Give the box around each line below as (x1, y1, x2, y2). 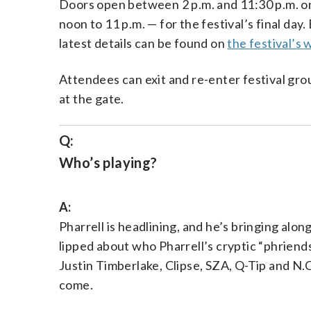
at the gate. (59, 91, 124, 106)
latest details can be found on (59, 35, 228, 51)
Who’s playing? (59, 154, 158, 171)
